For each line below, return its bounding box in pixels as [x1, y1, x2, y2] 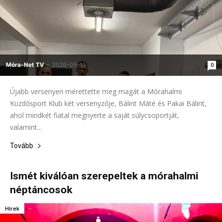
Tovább [10, 141, 33, 150]
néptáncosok [10, 183, 72, 196]
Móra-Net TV [6, 60, 44, 68]
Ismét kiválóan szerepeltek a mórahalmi [10, 169, 198, 182]
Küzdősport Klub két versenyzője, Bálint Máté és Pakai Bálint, [10, 98, 207, 108]
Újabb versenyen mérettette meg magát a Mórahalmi [10, 86, 182, 96]
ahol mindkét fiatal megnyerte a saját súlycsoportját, [10, 110, 179, 120]
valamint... [10, 122, 42, 132]
